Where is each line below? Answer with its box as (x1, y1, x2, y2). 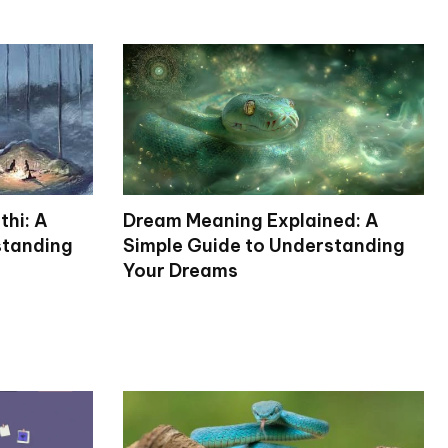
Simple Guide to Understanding (122, 233, 405, 257)
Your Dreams (122, 258, 238, 282)
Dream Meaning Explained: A (122, 208, 379, 232)
